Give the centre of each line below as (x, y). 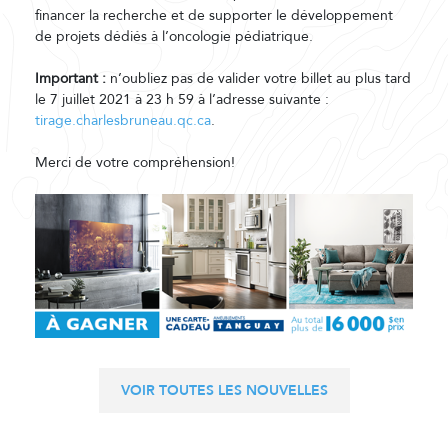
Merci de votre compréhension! (135, 162)
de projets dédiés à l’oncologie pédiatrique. (174, 36)
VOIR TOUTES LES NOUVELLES (224, 391)
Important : (70, 78)
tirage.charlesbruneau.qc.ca (123, 120)
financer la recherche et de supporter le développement (214, 15)
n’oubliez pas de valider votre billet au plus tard (258, 78)
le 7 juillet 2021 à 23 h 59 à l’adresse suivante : (182, 99)
